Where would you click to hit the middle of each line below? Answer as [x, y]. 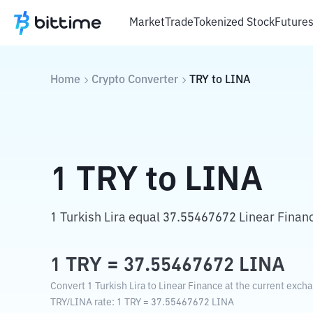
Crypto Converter [135, 80]
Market [147, 23]
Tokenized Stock [234, 23]
